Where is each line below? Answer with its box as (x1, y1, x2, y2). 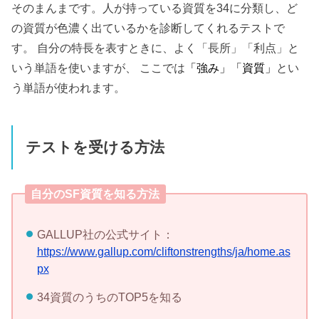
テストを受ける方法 (25, 138, 164, 156)
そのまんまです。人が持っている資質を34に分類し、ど (11, 1, 298, 15)
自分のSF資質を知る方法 (31, 187, 160, 201)
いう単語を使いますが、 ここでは (11, 61, 186, 75)
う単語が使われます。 (11, 81, 126, 95)
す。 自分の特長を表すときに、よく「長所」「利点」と (11, 41, 300, 55)
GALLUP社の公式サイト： (36, 227, 174, 241)
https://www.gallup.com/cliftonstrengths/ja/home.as (36, 244, 291, 258)
